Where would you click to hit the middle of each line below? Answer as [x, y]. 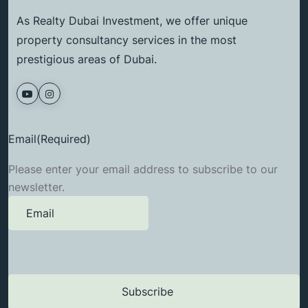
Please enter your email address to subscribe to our [143, 169]
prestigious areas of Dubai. [87, 59]
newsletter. [36, 187]
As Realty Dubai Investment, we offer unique [132, 21]
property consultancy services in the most [126, 40]
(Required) [64, 139]
